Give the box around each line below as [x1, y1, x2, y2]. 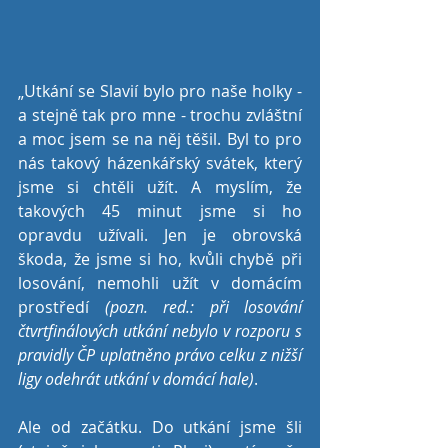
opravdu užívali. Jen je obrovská [18, 224, 302, 247]
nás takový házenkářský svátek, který [18, 152, 302, 175]
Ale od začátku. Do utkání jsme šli [18, 416, 302, 439]
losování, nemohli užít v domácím [18, 272, 302, 295]
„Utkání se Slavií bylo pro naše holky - [18, 80, 302, 103]
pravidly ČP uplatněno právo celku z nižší [18, 344, 302, 367]
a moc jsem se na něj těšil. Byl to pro [18, 128, 302, 151]
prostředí [18, 296, 89, 319]
